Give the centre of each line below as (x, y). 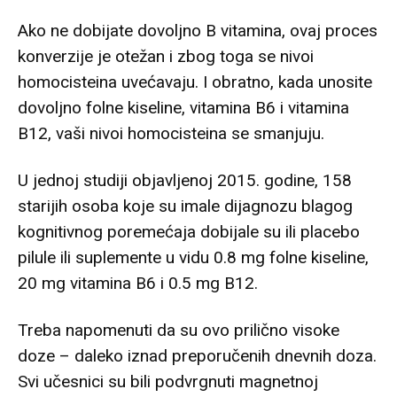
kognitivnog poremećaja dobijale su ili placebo (189, 231)
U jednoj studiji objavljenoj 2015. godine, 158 (185, 180)
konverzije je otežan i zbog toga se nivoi (166, 56)
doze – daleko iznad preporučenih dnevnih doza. (197, 355)
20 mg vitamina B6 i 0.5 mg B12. (138, 283)
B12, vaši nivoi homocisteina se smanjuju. (171, 133)
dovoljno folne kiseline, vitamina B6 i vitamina (183, 107)
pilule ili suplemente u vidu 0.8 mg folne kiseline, (193, 257)
